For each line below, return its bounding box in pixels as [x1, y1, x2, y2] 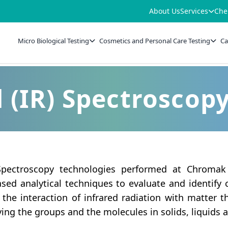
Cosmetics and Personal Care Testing [99, 36, 211, 45]
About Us [149, 6, 180, 16]
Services [180, 6, 208, 16]
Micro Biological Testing [18, 36, 90, 45]
